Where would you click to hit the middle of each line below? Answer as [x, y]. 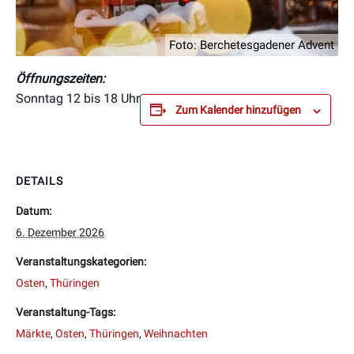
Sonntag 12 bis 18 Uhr [78, 99]
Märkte [33, 334]
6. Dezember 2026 [60, 233]
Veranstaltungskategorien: [81, 262]
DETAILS [40, 181]
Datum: [34, 211]
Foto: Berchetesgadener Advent [252, 45]
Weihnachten [176, 334]
